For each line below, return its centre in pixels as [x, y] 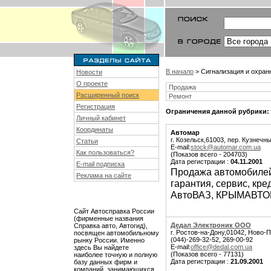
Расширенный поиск [108, 95]
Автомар [185, 132]
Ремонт [180, 96]
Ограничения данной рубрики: [217, 111]
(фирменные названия [109, 218]
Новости [89, 72]
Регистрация [96, 106]
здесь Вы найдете [101, 247]
